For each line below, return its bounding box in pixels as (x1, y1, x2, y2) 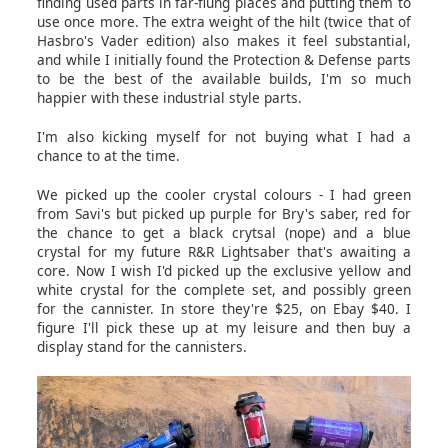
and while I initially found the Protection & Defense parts (37, 49, 411, 69)
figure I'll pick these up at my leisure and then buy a (37, 317, 411, 337)
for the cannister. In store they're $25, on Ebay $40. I (37, 298, 411, 318)
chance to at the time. (37, 145, 185, 165)
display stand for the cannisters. (37, 336, 248, 356)
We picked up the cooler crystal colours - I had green (37, 184, 411, 204)
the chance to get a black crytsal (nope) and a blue (37, 222, 411, 242)
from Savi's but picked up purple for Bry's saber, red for (37, 203, 411, 223)
